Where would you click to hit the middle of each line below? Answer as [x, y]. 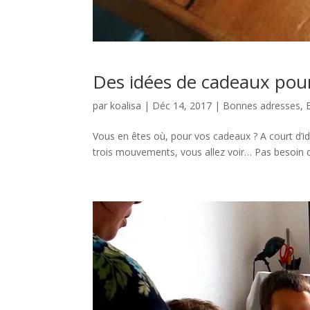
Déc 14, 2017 [182, 106]
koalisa [126, 106]
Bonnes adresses [262, 106]
